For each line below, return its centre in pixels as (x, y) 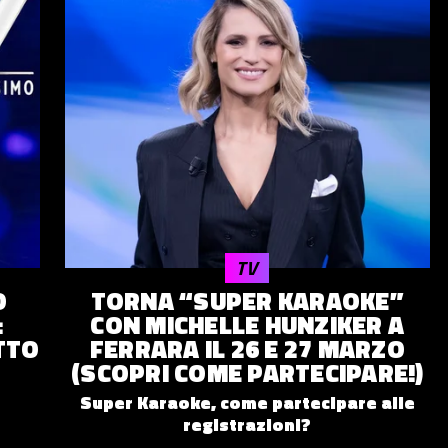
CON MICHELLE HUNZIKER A (247, 325)
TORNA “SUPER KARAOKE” (247, 301)
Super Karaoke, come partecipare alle (247, 403)
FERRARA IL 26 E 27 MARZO (247, 349)
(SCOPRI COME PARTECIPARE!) (247, 373)
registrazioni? (247, 425)
